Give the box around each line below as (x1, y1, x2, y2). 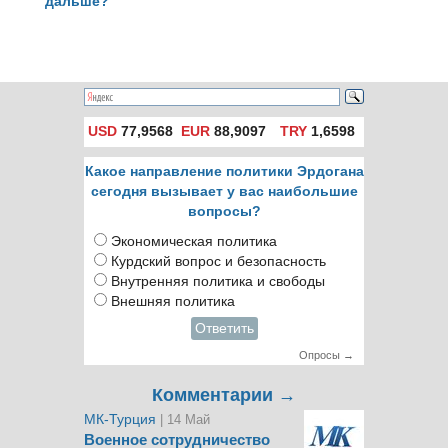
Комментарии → (152, 385, 296, 405)
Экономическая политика (111, 234, 277, 249)
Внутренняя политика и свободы (111, 274, 325, 289)
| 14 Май (160, 412, 210, 427)
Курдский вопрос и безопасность (111, 254, 326, 269)
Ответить (194, 321, 254, 336)
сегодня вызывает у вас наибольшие (90, 184, 358, 199)
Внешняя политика (111, 294, 235, 309)
